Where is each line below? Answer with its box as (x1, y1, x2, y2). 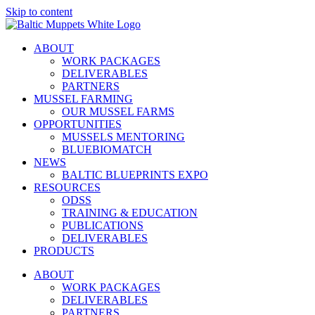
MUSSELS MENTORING (62, 131, 185, 143)
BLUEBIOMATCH (62, 143, 152, 155)
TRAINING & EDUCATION (62, 207, 198, 219)
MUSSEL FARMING (34, 93, 133, 105)
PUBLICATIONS (62, 219, 143, 231)
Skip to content (6, 6, 72, 18)
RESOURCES (34, 181, 101, 193)
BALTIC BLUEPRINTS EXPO (62, 169, 208, 181)
